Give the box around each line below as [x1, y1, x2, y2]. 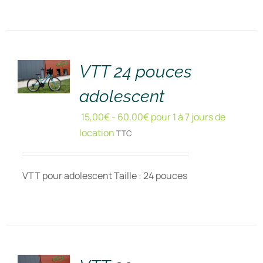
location [79, 126, 114, 139]
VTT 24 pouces [79, 62, 192, 82]
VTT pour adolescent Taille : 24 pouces [22, 169, 187, 182]
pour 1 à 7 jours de [149, 110, 225, 123]
